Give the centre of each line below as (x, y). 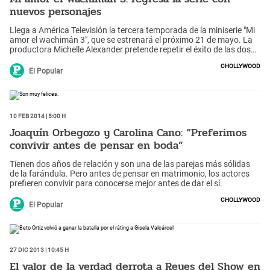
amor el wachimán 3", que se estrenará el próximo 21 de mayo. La (131, 40)
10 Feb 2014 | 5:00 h (38, 115)
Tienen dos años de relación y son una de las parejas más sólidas (130, 164)
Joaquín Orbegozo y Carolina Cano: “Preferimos (128, 132)
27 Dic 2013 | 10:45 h (39, 249)
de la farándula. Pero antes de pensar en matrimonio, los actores (130, 174)
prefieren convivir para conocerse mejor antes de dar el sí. (116, 184)
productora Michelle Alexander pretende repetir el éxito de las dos (130, 50)
